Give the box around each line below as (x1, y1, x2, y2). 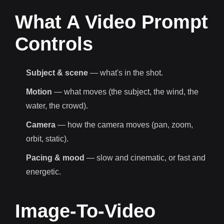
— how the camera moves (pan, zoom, (55, 120, 193, 129)
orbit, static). (26, 134, 68, 143)
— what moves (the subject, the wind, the (52, 87, 198, 96)
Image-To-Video (15, 200, 155, 221)
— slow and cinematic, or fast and (84, 153, 205, 162)
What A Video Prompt (15, 11, 208, 32)
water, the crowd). (26, 101, 88, 110)
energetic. (26, 167, 61, 176)
